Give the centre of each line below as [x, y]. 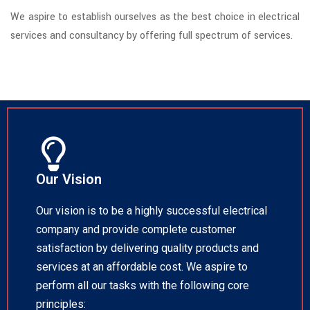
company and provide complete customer [136, 230]
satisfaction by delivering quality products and [147, 248]
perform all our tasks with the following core [143, 286]
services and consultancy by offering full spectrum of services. [152, 36]
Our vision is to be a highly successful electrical [152, 211]
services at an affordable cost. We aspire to [142, 267]
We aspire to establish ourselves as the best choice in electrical [155, 17]
